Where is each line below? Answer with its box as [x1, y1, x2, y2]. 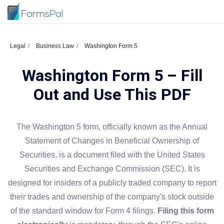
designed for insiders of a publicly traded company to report [7, 178, 216, 187]
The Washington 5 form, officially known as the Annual [16, 122, 207, 131]
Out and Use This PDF [33, 85, 191, 104]
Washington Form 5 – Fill [21, 66, 202, 85]
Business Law [36, 42, 74, 49]
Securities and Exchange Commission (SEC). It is [24, 164, 200, 173]
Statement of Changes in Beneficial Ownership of [25, 136, 199, 145]
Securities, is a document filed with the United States [19, 150, 205, 159]
